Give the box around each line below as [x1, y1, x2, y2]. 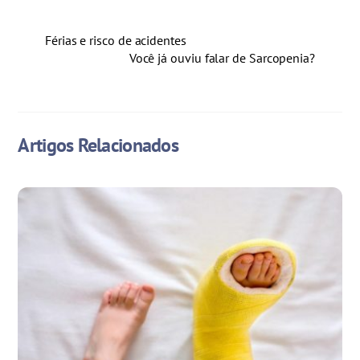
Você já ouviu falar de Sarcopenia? [129, 49, 315, 66]
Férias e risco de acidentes [45, 31, 186, 48]
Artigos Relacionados [18, 132, 179, 157]
